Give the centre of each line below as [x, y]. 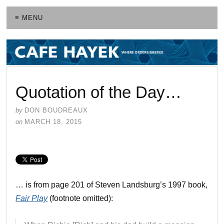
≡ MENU [29, 18]
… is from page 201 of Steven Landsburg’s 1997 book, [112, 184]
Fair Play [32, 198]
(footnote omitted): [80, 198]
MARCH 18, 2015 [53, 121]
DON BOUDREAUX [56, 110]
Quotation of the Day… [99, 92]
